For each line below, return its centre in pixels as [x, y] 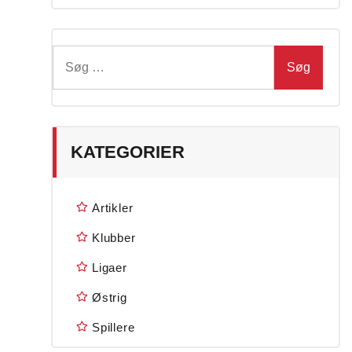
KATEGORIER [128, 152]
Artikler [113, 208]
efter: [66, 73]
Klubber [114, 238]
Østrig [110, 297]
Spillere [114, 327]
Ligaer [110, 268]
